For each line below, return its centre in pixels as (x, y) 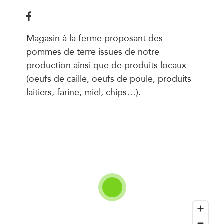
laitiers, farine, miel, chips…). (83, 92)
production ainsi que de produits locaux (106, 65)
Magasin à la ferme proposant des (94, 38)
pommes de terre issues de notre (93, 51)
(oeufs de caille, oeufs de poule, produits (109, 78)
